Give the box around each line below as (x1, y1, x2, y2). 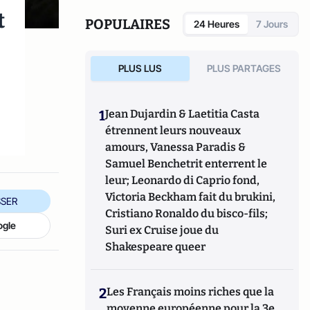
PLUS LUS (118, 62, 162, 74)
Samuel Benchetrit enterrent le (105, 157, 268, 170)
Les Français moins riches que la (107, 285, 275, 298)
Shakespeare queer (105, 240, 206, 253)
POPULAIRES (85, 16, 171, 33)
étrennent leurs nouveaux (105, 124, 241, 137)
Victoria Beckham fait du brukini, (105, 190, 276, 203)
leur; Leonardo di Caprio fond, (105, 174, 260, 187)
